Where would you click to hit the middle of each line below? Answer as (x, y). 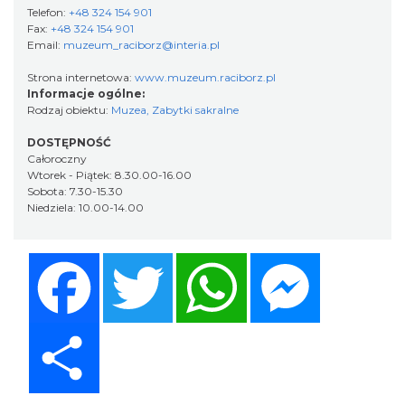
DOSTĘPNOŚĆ (69, 142)
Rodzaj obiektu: (69, 109)
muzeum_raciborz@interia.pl (141, 44)
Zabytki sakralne (195, 109)
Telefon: (48, 12)
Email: (45, 44)
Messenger (360, 259)
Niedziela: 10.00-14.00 (85, 207)
